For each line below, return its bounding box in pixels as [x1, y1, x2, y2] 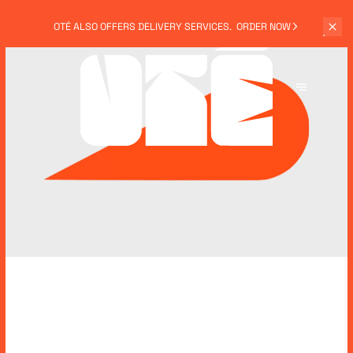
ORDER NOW [236, 20, 292, 33]
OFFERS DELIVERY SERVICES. [100, 20, 232, 33]
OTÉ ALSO [54, 20, 101, 33]
